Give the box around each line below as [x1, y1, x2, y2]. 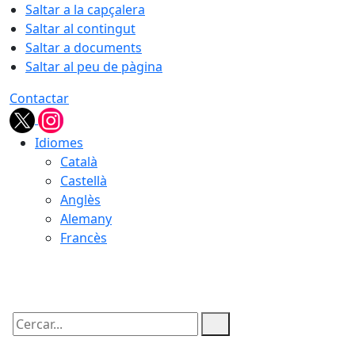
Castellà [60, 172, 107, 189]
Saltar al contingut [25, 20, 136, 37]
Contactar [10, 90, 69, 107]
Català [60, 153, 97, 170]
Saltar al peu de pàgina [25, 58, 162, 75]
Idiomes [35, 134, 83, 151]
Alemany [60, 210, 112, 227]
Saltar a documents [25, 39, 142, 56]
